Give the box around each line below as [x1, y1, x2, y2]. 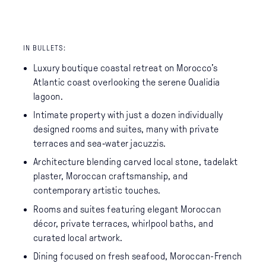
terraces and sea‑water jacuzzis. [33, 138, 166, 149]
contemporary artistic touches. [33, 185, 161, 196]
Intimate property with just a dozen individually [33, 110, 223, 121]
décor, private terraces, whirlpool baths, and [33, 218, 214, 229]
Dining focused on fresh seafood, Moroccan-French [33, 251, 242, 261]
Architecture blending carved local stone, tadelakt [33, 157, 238, 167]
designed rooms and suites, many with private [33, 124, 219, 135]
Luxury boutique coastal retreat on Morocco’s [33, 62, 218, 73]
